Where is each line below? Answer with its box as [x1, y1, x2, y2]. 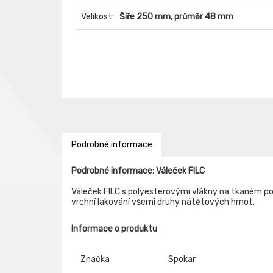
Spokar [168, 254, 196, 264]
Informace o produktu [71, 224, 157, 234]
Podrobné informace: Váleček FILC [71, 166, 205, 176]
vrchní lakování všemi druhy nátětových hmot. [71, 197, 255, 207]
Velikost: [81, 12, 114, 22]
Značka [80, 254, 110, 264]
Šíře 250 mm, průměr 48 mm [119, 12, 233, 22]
